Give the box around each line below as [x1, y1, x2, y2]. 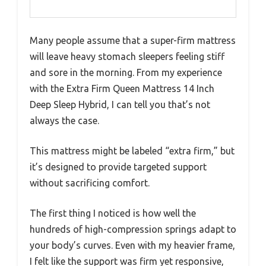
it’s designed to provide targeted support [30, 161, 207, 172]
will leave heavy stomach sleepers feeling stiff [30, 50, 224, 62]
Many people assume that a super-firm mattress [30, 34, 236, 46]
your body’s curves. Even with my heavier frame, [30, 239, 235, 251]
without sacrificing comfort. [30, 177, 150, 188]
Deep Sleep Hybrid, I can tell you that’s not [30, 99, 210, 110]
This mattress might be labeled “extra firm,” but [30, 145, 235, 156]
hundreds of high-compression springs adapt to [30, 223, 236, 235]
